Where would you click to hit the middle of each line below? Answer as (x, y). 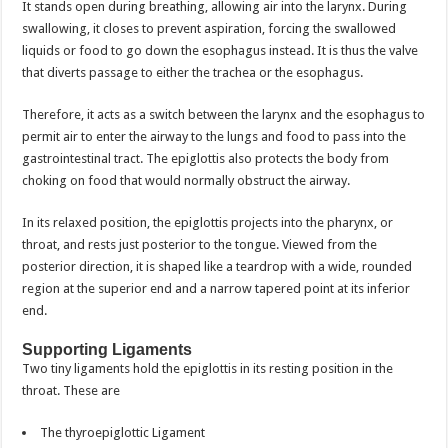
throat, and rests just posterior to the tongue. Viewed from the (200, 244)
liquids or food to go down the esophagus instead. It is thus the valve (220, 50)
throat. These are (71, 390)
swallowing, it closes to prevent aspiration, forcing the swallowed (209, 28)
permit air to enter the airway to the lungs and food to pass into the (214, 136)
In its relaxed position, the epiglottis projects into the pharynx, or (208, 222)
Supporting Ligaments (107, 349)
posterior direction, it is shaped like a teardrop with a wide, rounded (217, 266)
